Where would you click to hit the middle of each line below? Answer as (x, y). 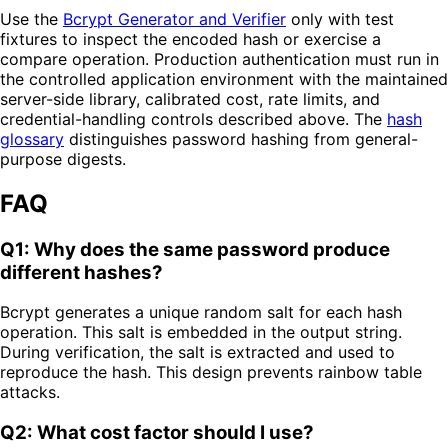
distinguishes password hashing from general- (241, 138)
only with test (340, 18)
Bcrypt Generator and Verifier (174, 18)
